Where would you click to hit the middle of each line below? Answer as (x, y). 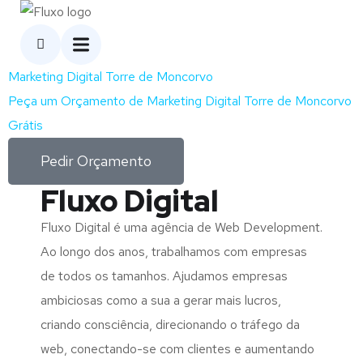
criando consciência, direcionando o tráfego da (170, 325)
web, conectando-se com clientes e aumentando (177, 349)
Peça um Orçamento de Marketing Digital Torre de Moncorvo (180, 101)
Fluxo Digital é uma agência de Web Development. (181, 227)
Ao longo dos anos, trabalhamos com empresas (174, 252)
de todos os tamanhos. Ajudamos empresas (164, 276)
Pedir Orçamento (96, 161)
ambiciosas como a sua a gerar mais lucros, (161, 300)
